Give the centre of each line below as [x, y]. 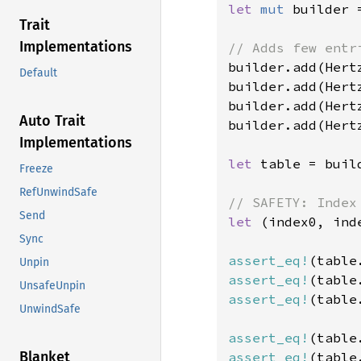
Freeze [36, 169]
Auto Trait [52, 121]
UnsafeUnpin [52, 286]
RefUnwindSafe [58, 193]
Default [38, 73]
